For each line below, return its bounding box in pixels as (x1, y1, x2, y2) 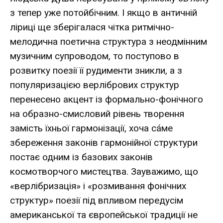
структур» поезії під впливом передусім (10, 194, 183, 206)
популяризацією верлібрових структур (10, 79, 179, 91)
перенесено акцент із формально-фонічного (10, 93, 203, 105)
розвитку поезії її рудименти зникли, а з (10, 64, 182, 76)
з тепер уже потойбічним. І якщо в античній (10, 6, 197, 18)
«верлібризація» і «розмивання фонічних (10, 180, 186, 192)
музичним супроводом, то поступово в (10, 50, 179, 62)
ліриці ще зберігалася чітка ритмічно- (10, 21, 174, 33)
